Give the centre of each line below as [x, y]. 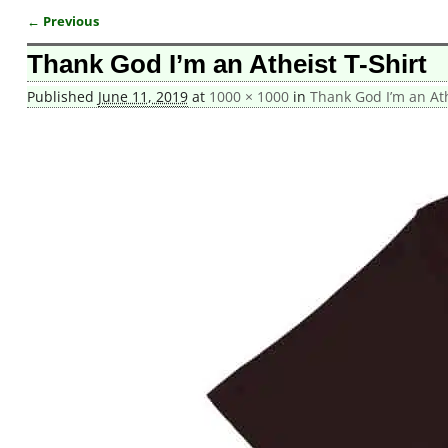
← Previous [62, 21]
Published [62, 97]
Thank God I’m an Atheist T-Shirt [226, 64]
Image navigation [108, 39]
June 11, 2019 [142, 97]
